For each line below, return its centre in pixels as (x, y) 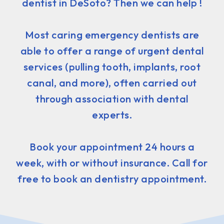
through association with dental (112, 98)
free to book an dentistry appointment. (112, 178)
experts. (112, 114)
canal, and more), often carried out (112, 82)
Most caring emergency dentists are (112, 34)
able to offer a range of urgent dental (112, 50)
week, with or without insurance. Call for (112, 162)
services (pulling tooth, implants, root (112, 66)
